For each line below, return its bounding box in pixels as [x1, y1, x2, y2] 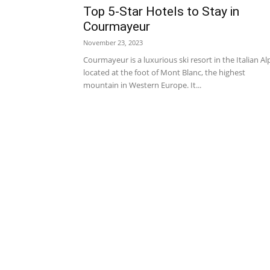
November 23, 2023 [83, 38, 143, 47]
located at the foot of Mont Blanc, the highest [83, 67, 245, 78]
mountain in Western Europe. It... [83, 80, 201, 90]
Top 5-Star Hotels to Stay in [83, 4, 239, 19]
